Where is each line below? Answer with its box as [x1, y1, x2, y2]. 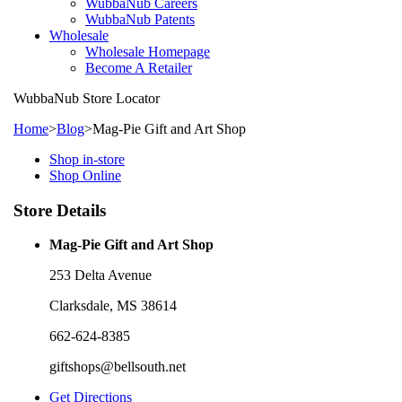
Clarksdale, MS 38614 [49, 298, 177, 314]
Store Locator [79, 91, 160, 106]
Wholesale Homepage [85, 44, 210, 59]
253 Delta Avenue [49, 267, 152, 284]
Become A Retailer [85, 60, 192, 75]
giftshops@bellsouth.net [49, 359, 186, 375]
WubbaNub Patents [85, 12, 195, 27]
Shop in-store [49, 152, 125, 167]
